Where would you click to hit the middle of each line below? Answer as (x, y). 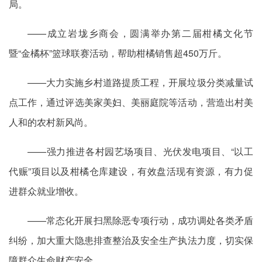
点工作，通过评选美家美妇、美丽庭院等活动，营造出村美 (131, 102)
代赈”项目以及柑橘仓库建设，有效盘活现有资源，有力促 (131, 171)
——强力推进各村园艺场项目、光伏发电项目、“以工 (140, 151)
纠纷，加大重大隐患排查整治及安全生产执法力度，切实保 (131, 240)
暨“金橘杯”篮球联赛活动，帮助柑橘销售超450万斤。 (118, 53)
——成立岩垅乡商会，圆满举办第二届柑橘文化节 (140, 33)
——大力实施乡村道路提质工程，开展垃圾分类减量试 (140, 82)
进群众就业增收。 (46, 191)
